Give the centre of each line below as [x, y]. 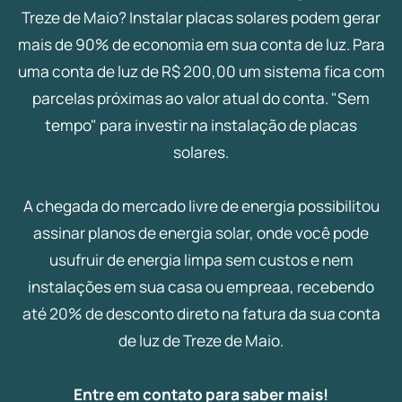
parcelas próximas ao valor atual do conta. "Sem [201, 99]
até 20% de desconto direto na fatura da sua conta [201, 314]
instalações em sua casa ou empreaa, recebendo [201, 287]
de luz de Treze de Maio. [201, 341]
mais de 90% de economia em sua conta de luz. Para [201, 45]
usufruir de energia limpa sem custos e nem [201, 260]
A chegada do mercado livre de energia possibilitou [201, 206]
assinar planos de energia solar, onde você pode [201, 233]
